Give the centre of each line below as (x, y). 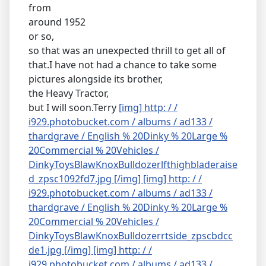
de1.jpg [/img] (61, 250)
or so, (41, 36)
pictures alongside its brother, (96, 79)
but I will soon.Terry (74, 107)
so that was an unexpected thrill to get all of (127, 50)
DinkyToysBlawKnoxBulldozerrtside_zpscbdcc (131, 235)
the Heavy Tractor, (69, 93)
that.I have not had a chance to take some (123, 64)
